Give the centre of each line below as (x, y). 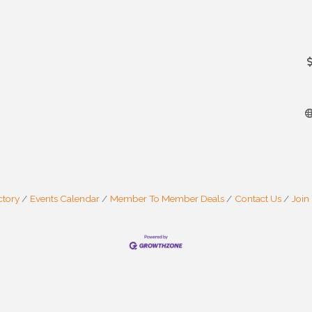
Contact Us (258, 199)
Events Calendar (64, 199)
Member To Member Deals (167, 199)
